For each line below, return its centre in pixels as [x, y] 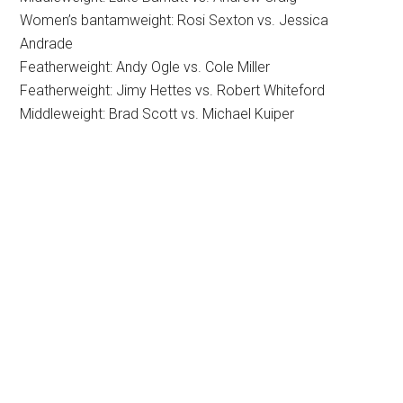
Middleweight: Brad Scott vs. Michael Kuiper [157, 113]
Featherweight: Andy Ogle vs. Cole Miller [145, 67]
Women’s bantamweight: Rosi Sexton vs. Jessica [175, 20]
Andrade [47, 43]
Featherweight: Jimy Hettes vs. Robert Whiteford [173, 90]
